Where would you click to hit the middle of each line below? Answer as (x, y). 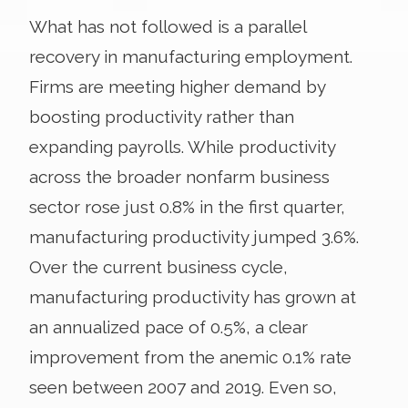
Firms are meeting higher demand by (177, 86)
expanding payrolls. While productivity (182, 146)
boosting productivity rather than (162, 116)
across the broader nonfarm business (179, 176)
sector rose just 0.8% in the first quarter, (187, 206)
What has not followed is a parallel (168, 26)
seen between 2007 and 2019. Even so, (183, 387)
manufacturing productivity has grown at (193, 296)
